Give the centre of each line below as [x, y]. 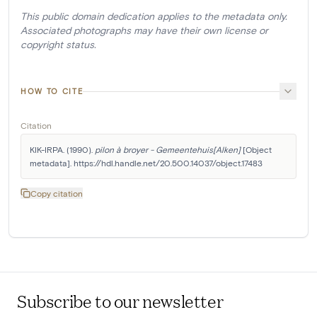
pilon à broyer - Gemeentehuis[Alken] [168, 150]
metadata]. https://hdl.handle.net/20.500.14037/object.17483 [146, 163]
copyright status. [58, 45]
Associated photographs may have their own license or [144, 30]
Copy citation [57, 194]
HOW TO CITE [52, 91]
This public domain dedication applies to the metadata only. [154, 16]
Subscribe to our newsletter [120, 301]
